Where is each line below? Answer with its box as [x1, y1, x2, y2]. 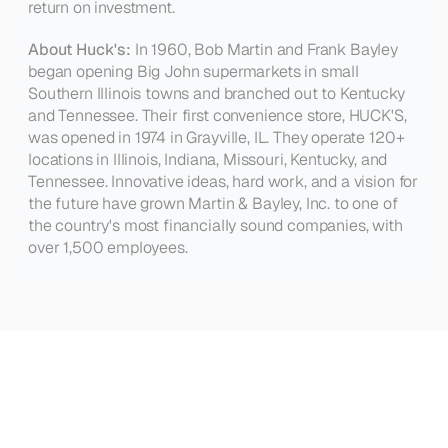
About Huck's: [28, 39, 131, 60]
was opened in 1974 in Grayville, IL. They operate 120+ [28, 127, 405, 148]
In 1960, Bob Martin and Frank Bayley [130, 39, 399, 60]
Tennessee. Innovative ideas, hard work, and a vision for [28, 171, 419, 192]
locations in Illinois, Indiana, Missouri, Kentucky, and [28, 149, 388, 170]
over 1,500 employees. [28, 237, 188, 258]
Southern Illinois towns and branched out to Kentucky [28, 83, 405, 104]
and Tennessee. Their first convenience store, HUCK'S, [28, 105, 407, 126]
